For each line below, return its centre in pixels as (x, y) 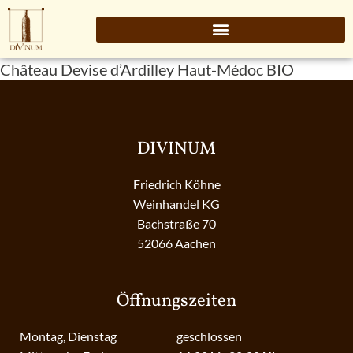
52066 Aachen (176, 243)
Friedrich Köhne (176, 184)
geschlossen (209, 336)
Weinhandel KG (176, 204)
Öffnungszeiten (176, 302)
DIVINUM (176, 150)
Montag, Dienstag (68, 336)
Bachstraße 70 (176, 224)
